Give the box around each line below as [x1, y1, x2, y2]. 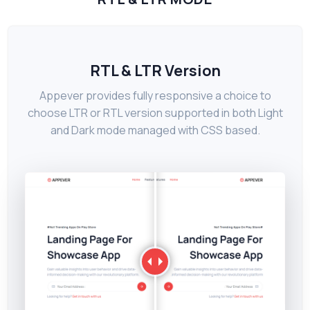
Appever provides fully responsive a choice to [39, 87, 271, 103]
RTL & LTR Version [89, 60, 221, 81]
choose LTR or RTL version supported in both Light [27, 104, 283, 120]
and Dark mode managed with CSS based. [50, 122, 260, 138]
